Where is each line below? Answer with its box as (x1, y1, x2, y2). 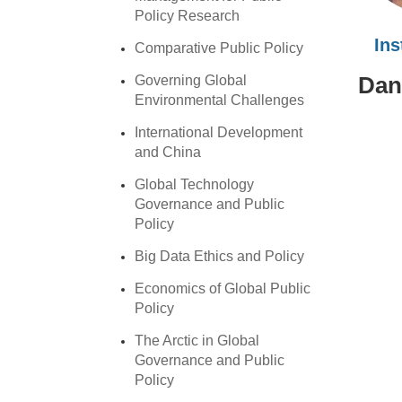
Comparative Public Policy (135, 40, 304, 57)
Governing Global (135, 73, 248, 89)
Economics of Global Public (135, 281, 311, 297)
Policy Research (135, 8, 240, 24)
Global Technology (135, 177, 255, 193)
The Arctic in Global (135, 333, 260, 349)
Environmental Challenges (135, 92, 305, 109)
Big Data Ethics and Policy (135, 249, 305, 265)
